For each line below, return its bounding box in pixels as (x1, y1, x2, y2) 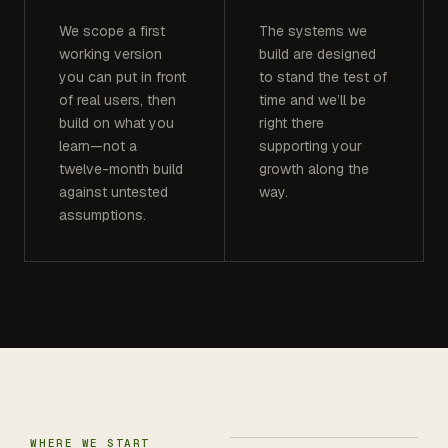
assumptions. (59, 206, 146, 225)
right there (258, 114, 324, 133)
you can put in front (59, 68, 186, 87)
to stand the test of (258, 68, 387, 87)
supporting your (258, 137, 362, 156)
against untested (59, 183, 168, 202)
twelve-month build (59, 160, 183, 179)
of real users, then (59, 91, 176, 110)
